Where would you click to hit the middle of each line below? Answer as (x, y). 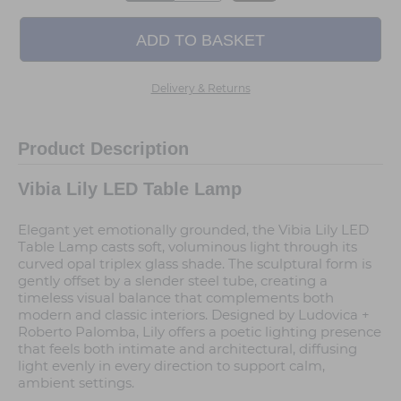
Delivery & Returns (200, 88)
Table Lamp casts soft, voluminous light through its (188, 247)
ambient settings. (76, 383)
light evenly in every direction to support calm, (171, 366)
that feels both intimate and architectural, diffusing (188, 349)
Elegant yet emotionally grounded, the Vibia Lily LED (193, 230)
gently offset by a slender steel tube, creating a (173, 281)
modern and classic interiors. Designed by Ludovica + (194, 315)
